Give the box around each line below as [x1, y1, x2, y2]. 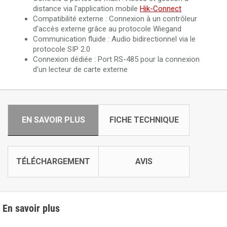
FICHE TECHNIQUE [109, 115, 179, 125]
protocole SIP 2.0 [33, 45, 90, 54]
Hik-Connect [140, 4, 181, 13]
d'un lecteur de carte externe [33, 65, 128, 74]
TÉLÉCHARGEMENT [16, 157, 90, 166]
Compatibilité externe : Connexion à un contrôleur [33, 14, 197, 23]
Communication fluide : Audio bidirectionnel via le [33, 34, 196, 44]
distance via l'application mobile [33, 4, 140, 13]
